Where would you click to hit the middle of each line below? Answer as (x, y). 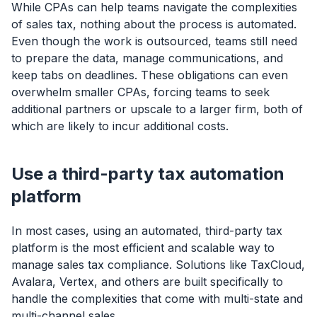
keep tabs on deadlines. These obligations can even (150, 75)
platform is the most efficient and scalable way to (143, 248)
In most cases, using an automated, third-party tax (147, 231)
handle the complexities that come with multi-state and (157, 299)
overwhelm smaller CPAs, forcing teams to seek (140, 92)
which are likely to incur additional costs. (120, 126)
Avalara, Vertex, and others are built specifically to (147, 282)
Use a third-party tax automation (148, 174)
